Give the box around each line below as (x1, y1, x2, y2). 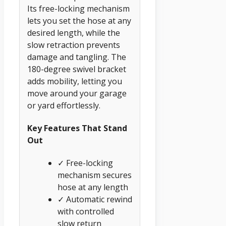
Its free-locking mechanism (27, 3, 130, 14)
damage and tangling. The (27, 51, 126, 63)
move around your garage (27, 87, 127, 99)
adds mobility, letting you (27, 75, 122, 87)
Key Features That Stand (27, 123, 127, 134)
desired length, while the (27, 27, 120, 38)
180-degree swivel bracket (27, 63, 126, 75)
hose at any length (58, 182, 128, 193)
